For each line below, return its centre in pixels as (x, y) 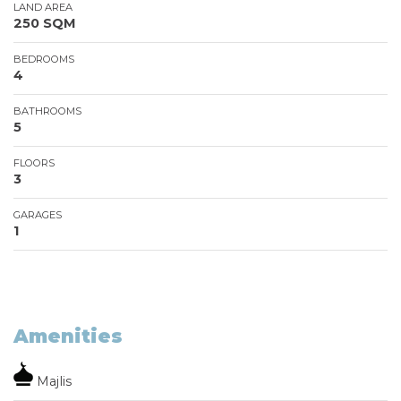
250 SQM (45, 23)
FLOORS (34, 162)
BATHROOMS (47, 111)
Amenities (68, 336)
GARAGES (38, 214)
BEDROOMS (44, 59)
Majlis (52, 381)
